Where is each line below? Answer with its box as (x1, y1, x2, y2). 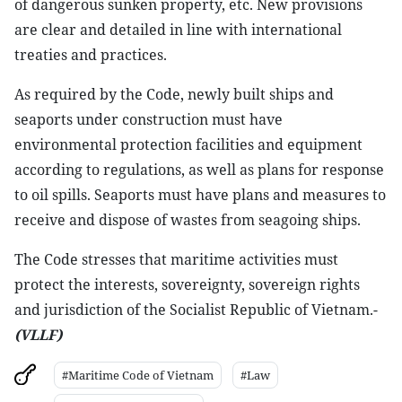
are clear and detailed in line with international (14, 20, 342, 39)
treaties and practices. (14, 45, 167, 65)
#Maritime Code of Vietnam (62, 367, 214, 383)
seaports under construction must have (14, 109, 283, 129)
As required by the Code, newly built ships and (14, 84, 334, 104)
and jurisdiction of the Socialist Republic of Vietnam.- (14, 300, 378, 319)
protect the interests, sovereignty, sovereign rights (14, 275, 360, 294)
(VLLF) (14, 325, 62, 345)
